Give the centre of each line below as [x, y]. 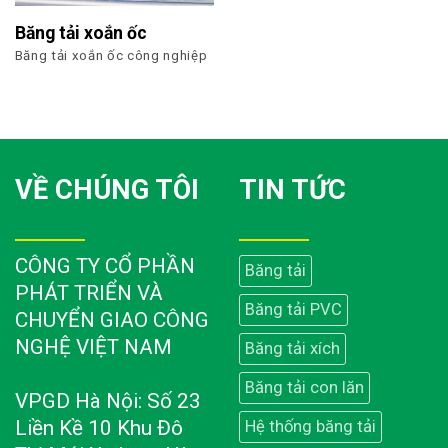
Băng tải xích [292, 349]
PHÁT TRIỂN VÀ [89, 293]
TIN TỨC [292, 189]
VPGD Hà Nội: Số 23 [108, 401]
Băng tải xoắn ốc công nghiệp [111, 55]
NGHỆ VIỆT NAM [93, 347]
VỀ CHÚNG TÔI [107, 189]
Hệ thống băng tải [310, 427]
